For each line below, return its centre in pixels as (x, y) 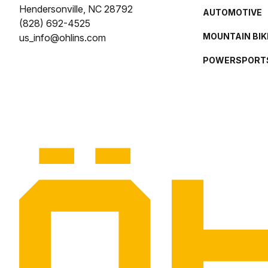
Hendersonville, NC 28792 (76, 9)
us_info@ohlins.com (63, 38)
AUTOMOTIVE (233, 12)
